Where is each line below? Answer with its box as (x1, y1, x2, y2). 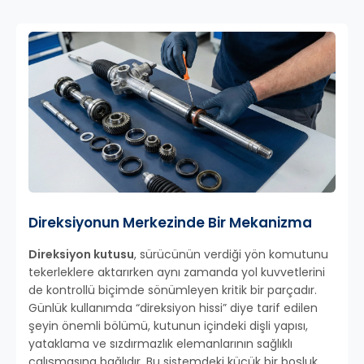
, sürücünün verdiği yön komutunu (134, 246, 328, 263)
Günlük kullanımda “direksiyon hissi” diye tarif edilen (28, 300, 318, 317)
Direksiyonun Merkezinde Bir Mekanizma (28, 213, 312, 233)
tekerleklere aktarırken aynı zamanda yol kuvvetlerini (28, 264, 325, 281)
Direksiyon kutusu (28, 246, 134, 263)
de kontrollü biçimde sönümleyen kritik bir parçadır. (28, 282, 317, 299)
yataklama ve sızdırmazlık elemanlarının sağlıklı (28, 336, 292, 353)
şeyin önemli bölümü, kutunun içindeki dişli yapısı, (28, 318, 308, 335)
